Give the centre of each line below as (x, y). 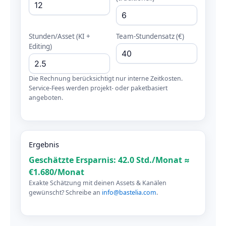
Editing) (40, 47)
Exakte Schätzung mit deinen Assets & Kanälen (98, 183)
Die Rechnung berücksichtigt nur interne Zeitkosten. (106, 79)
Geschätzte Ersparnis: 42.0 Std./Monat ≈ (109, 160)
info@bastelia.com (129, 193)
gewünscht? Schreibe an (65, 193)
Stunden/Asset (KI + (60, 37)
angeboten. (46, 98)
